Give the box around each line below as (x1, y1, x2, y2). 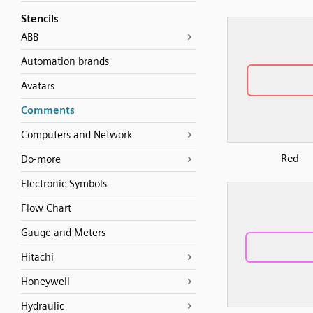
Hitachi (21, 251, 54, 263)
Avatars (21, 80, 54, 92)
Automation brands (21, 55, 109, 68)
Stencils (21, 13, 59, 25)
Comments (21, 104, 75, 117)
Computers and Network (21, 129, 132, 141)
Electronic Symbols (21, 177, 107, 190)
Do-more (21, 153, 61, 166)
